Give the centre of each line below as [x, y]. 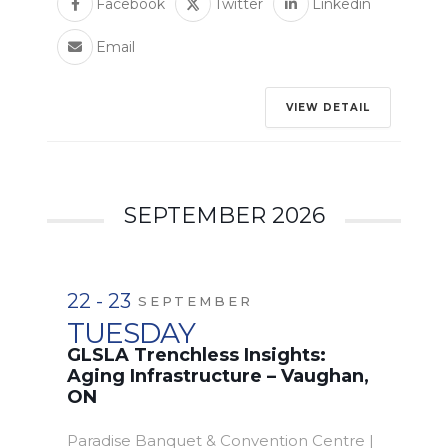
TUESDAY [131, 333]
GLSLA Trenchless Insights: [196, 355]
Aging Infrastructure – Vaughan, [218, 376]
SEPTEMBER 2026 [224, 216]
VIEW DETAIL [328, 108]
